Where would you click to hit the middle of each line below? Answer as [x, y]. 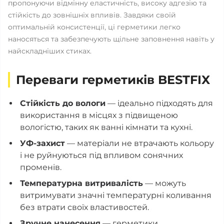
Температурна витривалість [81, 183]
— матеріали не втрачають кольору [139, 143]
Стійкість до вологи [63, 103]
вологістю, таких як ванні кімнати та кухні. [106, 127]
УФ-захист [42, 143]
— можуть [164, 183]
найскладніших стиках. [50, 51]
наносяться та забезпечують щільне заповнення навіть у [111, 39]
